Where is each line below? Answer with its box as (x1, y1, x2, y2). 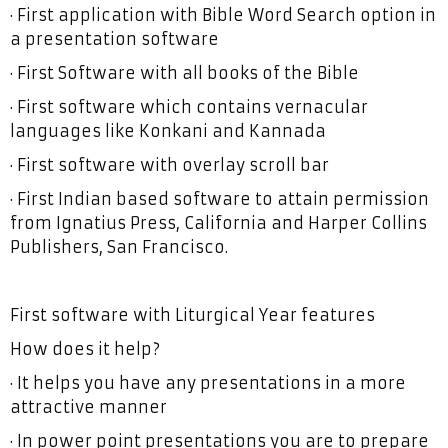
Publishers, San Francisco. (10, 237, 228, 257)
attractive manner (10, 397, 167, 417)
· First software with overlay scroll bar (10, 155, 329, 175)
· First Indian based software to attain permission (10, 189, 429, 209)
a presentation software (10, 29, 219, 49)
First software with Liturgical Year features (10, 305, 375, 325)
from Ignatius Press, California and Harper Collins (10, 213, 427, 233)
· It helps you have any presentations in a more (10, 373, 406, 393)
